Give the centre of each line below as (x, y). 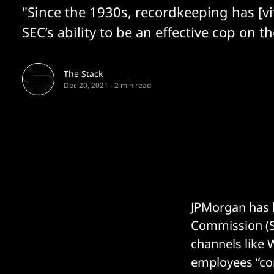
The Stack (83, 74)
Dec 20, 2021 (86, 85)
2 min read (133, 85)
